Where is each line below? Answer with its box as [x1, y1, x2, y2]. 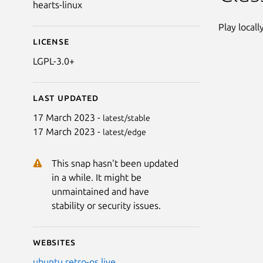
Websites [33, 236, 76, 247]
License [33, 35, 69, 46]
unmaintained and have [52, 186, 149, 197]
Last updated [33, 92, 99, 103]
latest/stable [103, 113, 150, 123]
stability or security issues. [52, 200, 161, 211]
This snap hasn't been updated [52, 157, 178, 168]
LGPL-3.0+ [33, 55, 75, 66]
